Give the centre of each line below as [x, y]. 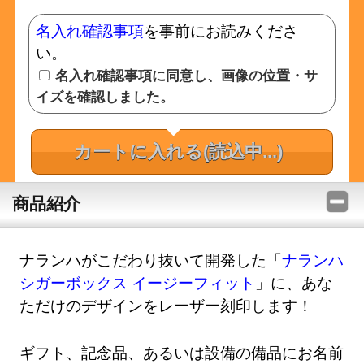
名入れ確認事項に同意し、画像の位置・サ [184, 76]
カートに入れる [138, 152]
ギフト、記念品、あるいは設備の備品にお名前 [182, 352]
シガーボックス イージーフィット [138, 282]
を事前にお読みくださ [221, 31]
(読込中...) [243, 152]
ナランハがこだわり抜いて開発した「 [151, 260]
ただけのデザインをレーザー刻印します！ [167, 305]
